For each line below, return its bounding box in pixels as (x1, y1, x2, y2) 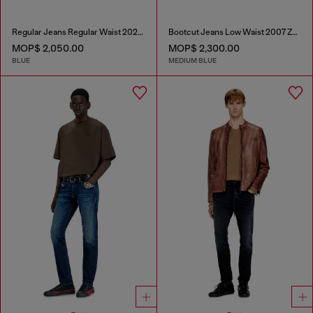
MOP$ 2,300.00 (168, 42, 240, 54)
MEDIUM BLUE (168, 56, 217, 66)
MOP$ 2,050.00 (12, 42, 84, 54)
